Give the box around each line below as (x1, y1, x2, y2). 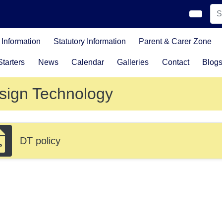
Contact (162, 58, 189, 66)
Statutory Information (53, 37, 126, 46)
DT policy (20, 135, 60, 146)
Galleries (117, 58, 149, 66)
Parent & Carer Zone (139, 37, 212, 46)
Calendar (71, 58, 104, 66)
